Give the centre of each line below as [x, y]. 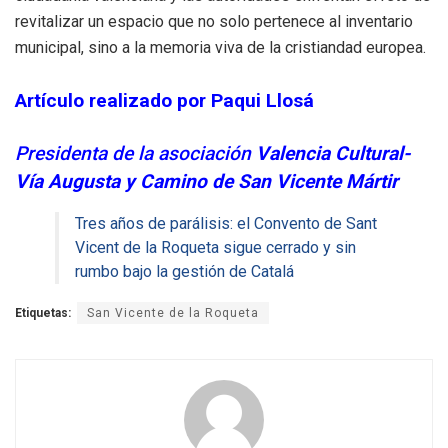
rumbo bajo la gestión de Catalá [184, 272]
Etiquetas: [43, 313]
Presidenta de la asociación [135, 154]
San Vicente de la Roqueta [173, 313]
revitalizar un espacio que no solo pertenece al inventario [214, 22]
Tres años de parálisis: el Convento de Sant [226, 224]
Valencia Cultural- [333, 154]
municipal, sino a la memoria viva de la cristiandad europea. [220, 48]
